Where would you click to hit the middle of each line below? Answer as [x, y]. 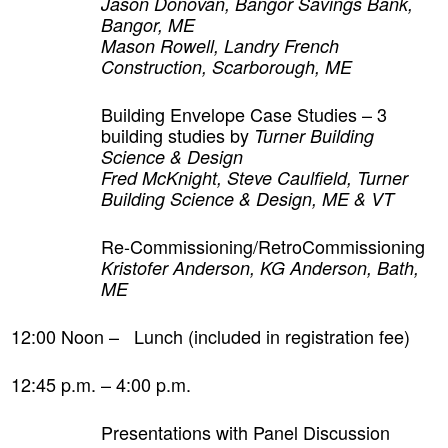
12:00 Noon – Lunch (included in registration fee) [210, 335]
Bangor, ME [148, 24]
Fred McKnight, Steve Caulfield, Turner [254, 177]
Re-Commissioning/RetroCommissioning [263, 245]
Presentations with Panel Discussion [245, 431]
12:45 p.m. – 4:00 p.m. [101, 383]
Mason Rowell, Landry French [220, 45]
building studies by [177, 134]
